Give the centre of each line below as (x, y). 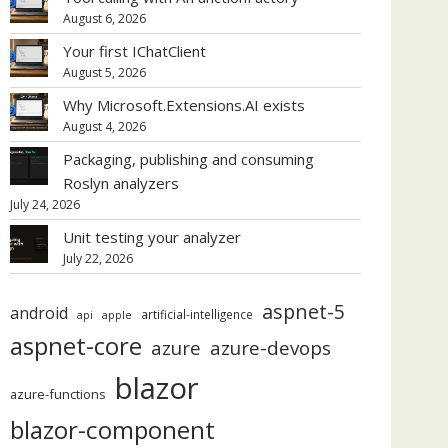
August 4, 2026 (104, 126)
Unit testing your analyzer (152, 236)
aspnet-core (76, 345)
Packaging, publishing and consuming (188, 158)
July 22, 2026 (98, 258)
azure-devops (270, 347)
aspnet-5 (303, 311)
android (39, 313)
